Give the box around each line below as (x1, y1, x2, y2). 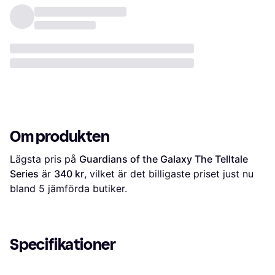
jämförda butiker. (45, 182, 127, 195)
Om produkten (10, 126, 110, 146)
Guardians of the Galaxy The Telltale (79, 152, 248, 165)
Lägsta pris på (10, 152, 79, 165)
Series (10, 167, 39, 180)
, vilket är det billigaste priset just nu (84, 167, 254, 180)
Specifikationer (10, 234, 116, 254)
